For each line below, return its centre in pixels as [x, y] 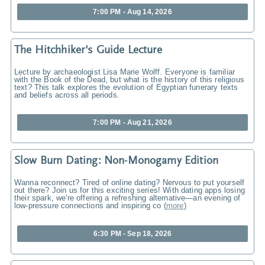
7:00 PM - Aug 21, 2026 [132, 123]
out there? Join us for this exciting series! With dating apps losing [130, 190]
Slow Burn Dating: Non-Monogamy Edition [117, 161]
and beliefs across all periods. [67, 95]
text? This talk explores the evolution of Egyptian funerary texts [126, 87]
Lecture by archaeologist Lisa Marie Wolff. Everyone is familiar [125, 72]
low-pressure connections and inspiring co [88, 206]
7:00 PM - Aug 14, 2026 [132, 12]
